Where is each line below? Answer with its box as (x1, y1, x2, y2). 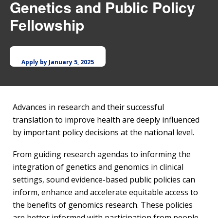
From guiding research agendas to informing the (13, 149, 191, 160)
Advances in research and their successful (13, 102, 164, 113)
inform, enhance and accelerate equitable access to (13, 187, 198, 198)
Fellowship (10, 14, 84, 36)
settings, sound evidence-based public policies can (13, 174, 195, 185)
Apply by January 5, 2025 (21, 58, 94, 67)
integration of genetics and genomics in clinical (13, 162, 183, 173)
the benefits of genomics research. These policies (13, 200, 193, 211)
